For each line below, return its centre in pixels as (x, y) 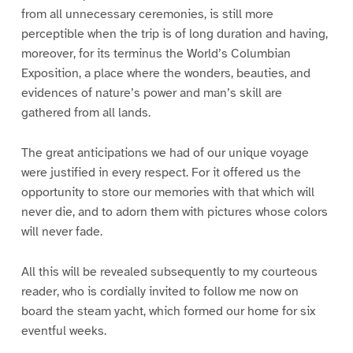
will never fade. (61, 232)
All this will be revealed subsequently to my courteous (169, 272)
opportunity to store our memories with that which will (167, 193)
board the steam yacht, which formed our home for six (168, 312)
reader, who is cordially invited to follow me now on (160, 292)
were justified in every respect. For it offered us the (161, 173)
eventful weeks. (63, 331)
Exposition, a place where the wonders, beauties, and (165, 74)
